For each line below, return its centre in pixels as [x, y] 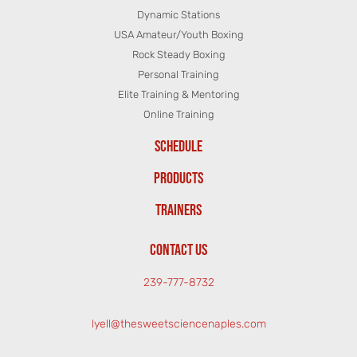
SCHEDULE [178, 147]
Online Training [178, 114]
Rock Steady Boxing [178, 55]
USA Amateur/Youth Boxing [178, 35]
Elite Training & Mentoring [178, 94]
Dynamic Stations [178, 15]
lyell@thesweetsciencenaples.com [178, 324]
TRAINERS [178, 210]
